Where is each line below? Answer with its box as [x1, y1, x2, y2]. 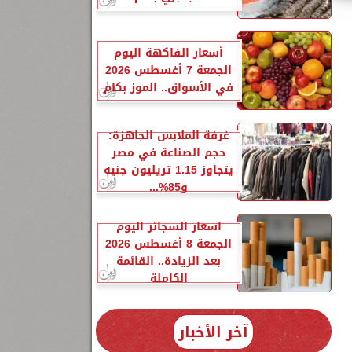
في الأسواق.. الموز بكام [104, 78, 233, 97]
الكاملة [149, 269, 188, 288]
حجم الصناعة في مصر [111, 143, 226, 163]
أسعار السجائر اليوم [115, 217, 222, 236]
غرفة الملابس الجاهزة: [108, 126, 229, 145]
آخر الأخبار [178, 317, 248, 346]
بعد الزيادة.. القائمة [116, 251, 221, 271]
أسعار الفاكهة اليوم [114, 43, 223, 63]
